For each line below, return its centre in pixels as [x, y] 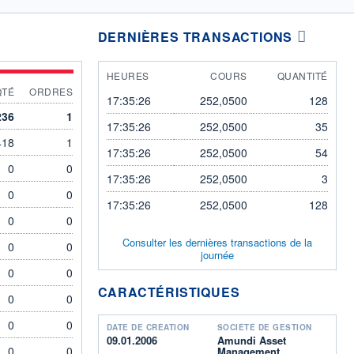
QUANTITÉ [302, 75]
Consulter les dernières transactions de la [217, 242]
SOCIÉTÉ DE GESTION [264, 327]
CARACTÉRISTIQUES [169, 292]
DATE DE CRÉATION [148, 327]
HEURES [128, 75]
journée [217, 254]
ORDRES [51, 91]
